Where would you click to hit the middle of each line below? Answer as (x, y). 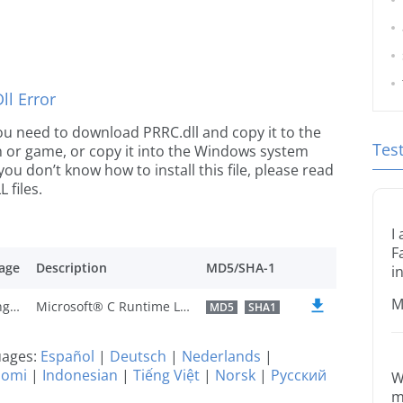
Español (67, 356)
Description (72, 268)
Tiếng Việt (166, 375)
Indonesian (80, 375)
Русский (299, 375)
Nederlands (221, 356)
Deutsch (138, 356)
